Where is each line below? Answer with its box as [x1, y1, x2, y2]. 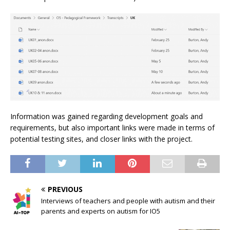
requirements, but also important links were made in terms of [10, 122, 215, 132]
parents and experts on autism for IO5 [41, 206, 160, 216]
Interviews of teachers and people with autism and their [41, 196, 215, 205]
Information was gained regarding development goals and [10, 111, 203, 121]
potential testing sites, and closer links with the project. [10, 133, 193, 144]
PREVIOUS [48, 184, 83, 194]
